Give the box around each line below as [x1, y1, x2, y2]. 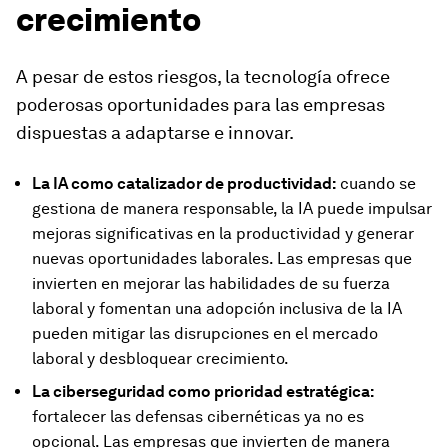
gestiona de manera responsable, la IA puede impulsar [32, 199, 432, 219]
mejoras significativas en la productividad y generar [32, 224, 414, 244]
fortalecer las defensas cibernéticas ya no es [32, 407, 364, 427]
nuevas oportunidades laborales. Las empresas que [32, 249, 412, 269]
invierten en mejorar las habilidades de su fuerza [32, 274, 390, 294]
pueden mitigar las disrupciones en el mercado [32, 324, 378, 344]
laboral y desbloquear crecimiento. [32, 349, 289, 369]
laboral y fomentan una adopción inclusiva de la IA [32, 299, 402, 319]
